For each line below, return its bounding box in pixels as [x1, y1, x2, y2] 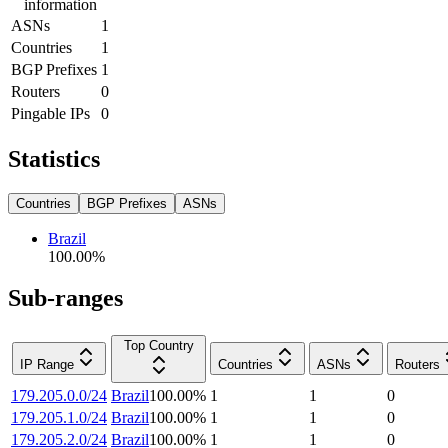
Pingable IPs [11, 104, 90, 122]
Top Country [123, 338, 194, 354]
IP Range [20, 357, 74, 373]
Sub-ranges [8, 285, 123, 312]
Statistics [8, 145, 100, 172]
